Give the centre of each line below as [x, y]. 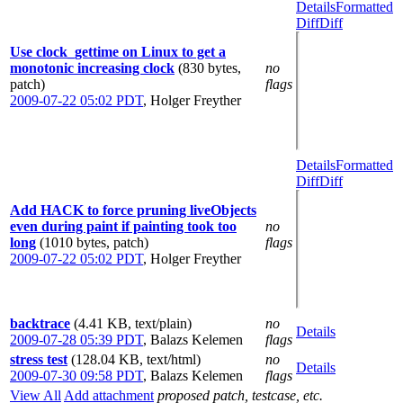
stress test [39, 359]
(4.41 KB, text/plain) [133, 323]
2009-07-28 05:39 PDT [76, 340]
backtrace [40, 323]
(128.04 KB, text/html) [136, 359]
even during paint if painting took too [123, 226]
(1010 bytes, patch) [94, 242]
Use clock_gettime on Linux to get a [118, 52]
